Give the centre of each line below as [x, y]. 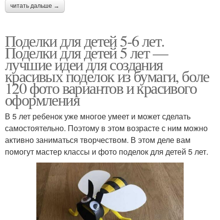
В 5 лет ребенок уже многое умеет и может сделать [98, 116]
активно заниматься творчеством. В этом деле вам [98, 139]
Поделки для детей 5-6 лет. [85, 40]
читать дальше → [35, 6]
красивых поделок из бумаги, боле [107, 76]
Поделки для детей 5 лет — [86, 52]
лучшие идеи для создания [84, 64]
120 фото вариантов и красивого [101, 87]
